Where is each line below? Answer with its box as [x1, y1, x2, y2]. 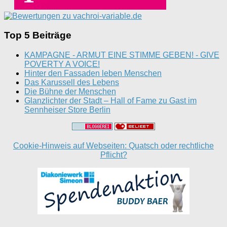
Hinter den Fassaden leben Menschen [24, 69, 162, 78]
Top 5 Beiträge [4, 30, 71, 41]
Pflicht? [100, 150, 127, 160]
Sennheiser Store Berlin [24, 105, 110, 115]
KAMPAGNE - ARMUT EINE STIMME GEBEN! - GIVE [24, 51, 219, 60]
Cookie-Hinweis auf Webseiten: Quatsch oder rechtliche [13, 141, 214, 150]
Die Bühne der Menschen [24, 87, 116, 96]
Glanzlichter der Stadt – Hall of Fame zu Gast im [24, 96, 197, 105]
